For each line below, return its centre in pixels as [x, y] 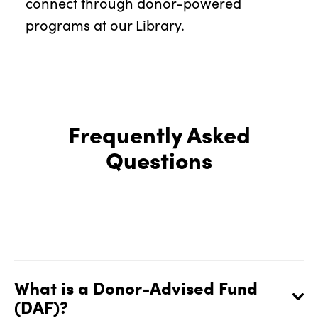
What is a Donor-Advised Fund [136, 287]
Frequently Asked [159, 134]
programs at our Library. [105, 25]
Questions [159, 159]
